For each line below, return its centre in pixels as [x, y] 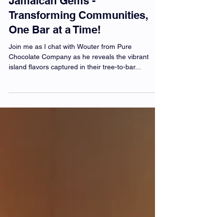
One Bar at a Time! [55, 64]
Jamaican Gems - [52, 35]
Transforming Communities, [78, 50]
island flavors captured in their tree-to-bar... [75, 102]
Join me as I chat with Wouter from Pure [70, 81]
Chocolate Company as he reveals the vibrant [79, 92]
